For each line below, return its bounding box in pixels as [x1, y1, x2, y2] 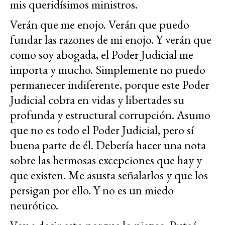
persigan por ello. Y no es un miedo [10, 182, 174, 198]
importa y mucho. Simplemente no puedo [10, 61, 205, 77]
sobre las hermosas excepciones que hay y [10, 152, 202, 168]
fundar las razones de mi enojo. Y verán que [10, 31, 211, 47]
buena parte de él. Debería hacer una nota [10, 137, 206, 153]
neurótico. [10, 197, 58, 213]
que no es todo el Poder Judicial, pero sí [10, 122, 194, 138]
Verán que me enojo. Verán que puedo [10, 16, 189, 32]
